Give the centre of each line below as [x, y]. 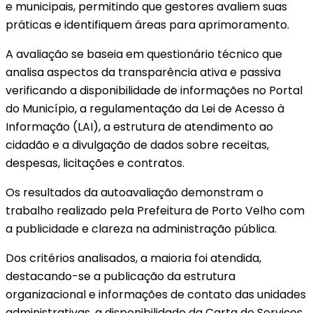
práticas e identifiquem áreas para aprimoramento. [147, 24]
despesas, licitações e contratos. [95, 163]
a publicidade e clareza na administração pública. [141, 228]
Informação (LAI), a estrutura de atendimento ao [139, 126]
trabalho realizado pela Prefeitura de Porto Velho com [155, 210]
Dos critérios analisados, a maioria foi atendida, [133, 258]
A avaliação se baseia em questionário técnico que [144, 54]
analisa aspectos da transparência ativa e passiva [143, 72]
